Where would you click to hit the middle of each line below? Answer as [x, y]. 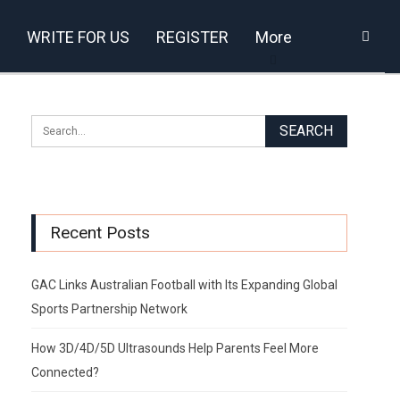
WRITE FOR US [78, 37]
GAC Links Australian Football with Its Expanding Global [184, 284]
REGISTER [192, 37]
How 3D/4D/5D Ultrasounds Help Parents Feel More [175, 348]
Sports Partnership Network [109, 308]
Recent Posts [100, 232]
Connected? [65, 372]
